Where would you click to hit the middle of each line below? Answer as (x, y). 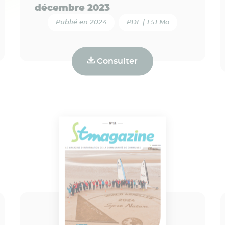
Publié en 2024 (81, 22)
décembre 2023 (72, 8)
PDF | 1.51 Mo (148, 22)
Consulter (116, 61)
